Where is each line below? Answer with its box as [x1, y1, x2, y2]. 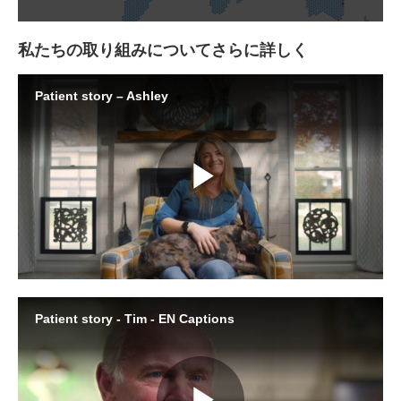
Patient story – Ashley [34, 88, 168, 103]
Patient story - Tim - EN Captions [34, 311, 235, 326]
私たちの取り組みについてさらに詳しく [18, 38, 308, 60]
